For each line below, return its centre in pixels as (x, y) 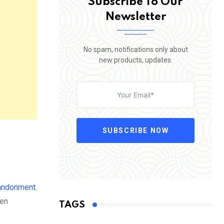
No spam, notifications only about (135, 49)
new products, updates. (135, 60)
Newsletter (135, 17)
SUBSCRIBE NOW (135, 130)
